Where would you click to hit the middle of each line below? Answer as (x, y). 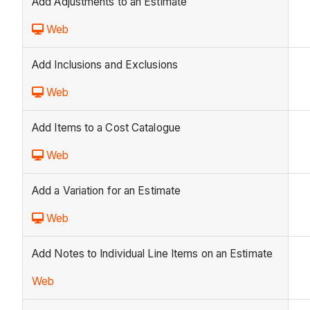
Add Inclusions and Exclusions (105, 65)
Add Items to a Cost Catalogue (106, 128)
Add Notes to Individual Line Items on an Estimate (152, 254)
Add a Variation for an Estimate (107, 191)
